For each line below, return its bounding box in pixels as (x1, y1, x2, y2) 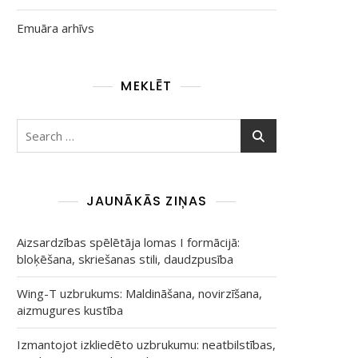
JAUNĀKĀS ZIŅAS (86, 192, 208, 210)
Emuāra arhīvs (17, 20, 94, 36)
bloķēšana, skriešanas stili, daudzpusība (17, 251, 233, 267)
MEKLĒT (121, 77, 173, 95)
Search (16, 120, 57, 136)
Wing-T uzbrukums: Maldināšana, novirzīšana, (17, 285, 262, 301)
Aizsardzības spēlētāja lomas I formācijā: (17, 234, 240, 250)
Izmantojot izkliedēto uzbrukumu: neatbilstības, (17, 336, 276, 352)
